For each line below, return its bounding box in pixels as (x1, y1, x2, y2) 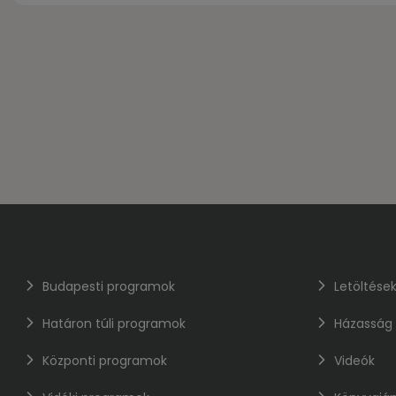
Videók (334, 352, 375, 369)
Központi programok (42, 352, 167, 369)
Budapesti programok (42, 278, 175, 295)
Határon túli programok (42, 315, 186, 332)
